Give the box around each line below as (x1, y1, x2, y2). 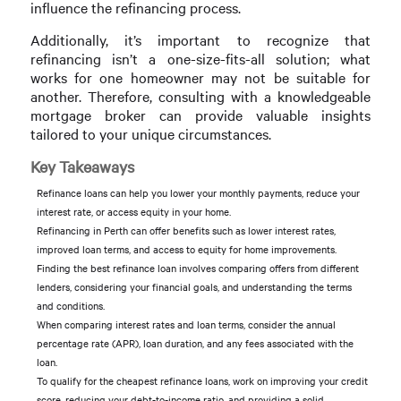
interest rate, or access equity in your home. (36, 205, 231, 219)
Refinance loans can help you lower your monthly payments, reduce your (36, 186, 360, 200)
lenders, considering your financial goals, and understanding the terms (36, 280, 352, 294)
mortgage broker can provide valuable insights (30, 106, 371, 125)
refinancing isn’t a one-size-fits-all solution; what (30, 49, 371, 69)
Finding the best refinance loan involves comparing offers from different (36, 261, 359, 276)
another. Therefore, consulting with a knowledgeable (30, 87, 371, 107)
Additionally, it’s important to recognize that (30, 30, 371, 50)
